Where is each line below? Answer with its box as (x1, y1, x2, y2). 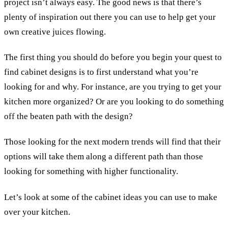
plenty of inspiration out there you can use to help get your (4, 12, 216, 22)
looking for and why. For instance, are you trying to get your (4, 82, 221, 92)
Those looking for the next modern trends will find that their (4, 137, 221, 147)
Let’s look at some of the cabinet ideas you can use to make (4, 192, 217, 202)
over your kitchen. (4, 207, 70, 217)
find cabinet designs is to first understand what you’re (4, 67, 198, 77)
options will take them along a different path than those (4, 152, 203, 162)
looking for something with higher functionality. (4, 166, 178, 177)
